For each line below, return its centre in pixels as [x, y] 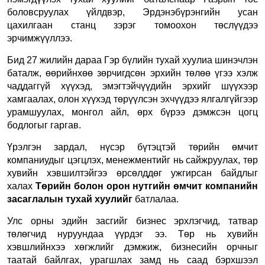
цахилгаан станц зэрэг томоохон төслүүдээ [132, 25]
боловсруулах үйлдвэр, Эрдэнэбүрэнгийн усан [132, 12]
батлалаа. [157, 199]
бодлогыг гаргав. [44, 125]
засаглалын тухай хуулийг [71, 199]
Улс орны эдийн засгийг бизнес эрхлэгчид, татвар [132, 221]
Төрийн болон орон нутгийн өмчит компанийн [147, 186]
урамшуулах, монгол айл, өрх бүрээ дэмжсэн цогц [132, 112]
